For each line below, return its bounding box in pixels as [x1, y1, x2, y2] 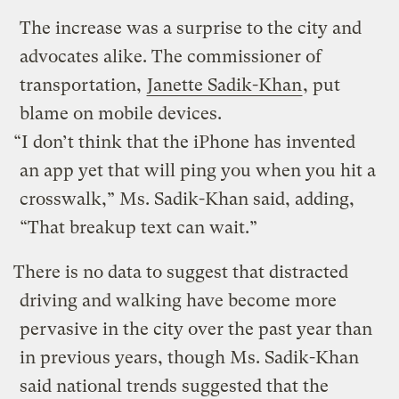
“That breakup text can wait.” [20, 216, 258, 238]
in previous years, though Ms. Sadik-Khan [20, 346, 360, 368]
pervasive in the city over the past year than [20, 318, 373, 339]
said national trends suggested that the [20, 375, 330, 396]
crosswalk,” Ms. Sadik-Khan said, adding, [20, 188, 355, 209]
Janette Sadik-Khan [147, 74, 303, 95]
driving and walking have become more [20, 289, 338, 311]
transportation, [20, 74, 147, 95]
